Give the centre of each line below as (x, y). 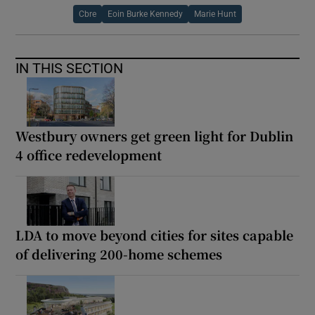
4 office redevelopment (89, 154)
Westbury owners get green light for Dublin (155, 135)
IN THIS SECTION (70, 68)
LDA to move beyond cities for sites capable (155, 234)
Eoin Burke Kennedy (145, 14)
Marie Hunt (215, 14)
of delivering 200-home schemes (119, 253)
